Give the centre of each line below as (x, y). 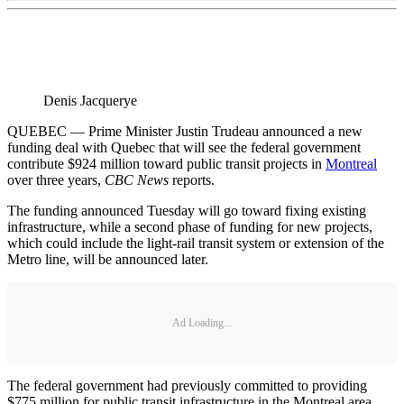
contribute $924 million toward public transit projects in (166, 164)
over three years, (56, 180)
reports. (192, 180)
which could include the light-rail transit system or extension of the (196, 243)
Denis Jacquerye (90, 101)
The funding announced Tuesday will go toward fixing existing (187, 211)
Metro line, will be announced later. (108, 260)
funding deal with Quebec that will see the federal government (184, 148)
